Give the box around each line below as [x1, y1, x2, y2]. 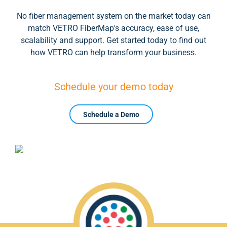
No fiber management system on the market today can [16, 11, 211, 21]
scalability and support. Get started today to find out [21, 35, 206, 45]
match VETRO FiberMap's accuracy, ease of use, [28, 23, 199, 33]
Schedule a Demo [83, 110, 139, 119]
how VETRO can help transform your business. [30, 48, 197, 57]
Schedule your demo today [54, 81, 173, 93]
